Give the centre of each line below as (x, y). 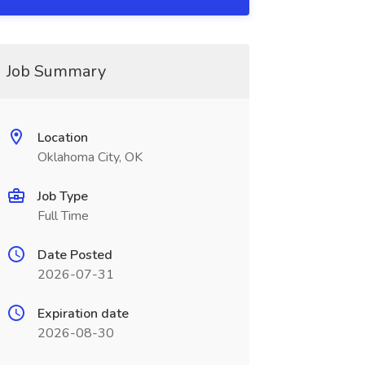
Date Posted (75, 255)
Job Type (62, 196)
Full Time (63, 216)
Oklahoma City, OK (90, 157)
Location (62, 138)
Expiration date (83, 314)
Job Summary (56, 71)
